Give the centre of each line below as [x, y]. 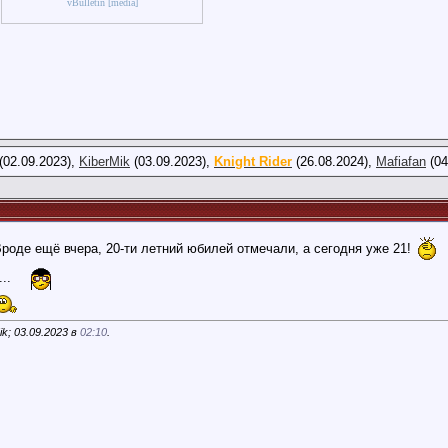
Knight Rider [253, 161]
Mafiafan [401, 161]
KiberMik [104, 161]
